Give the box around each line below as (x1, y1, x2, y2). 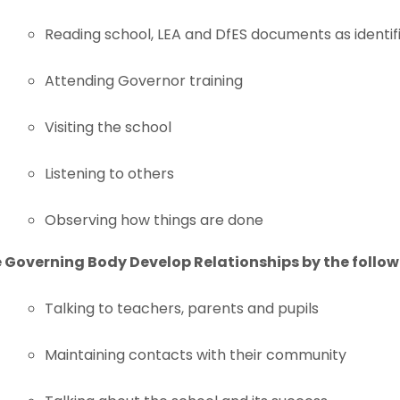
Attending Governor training (45, 71, 244, 91)
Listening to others (45, 163, 175, 184)
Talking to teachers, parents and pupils (45, 298, 320, 319)
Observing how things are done (45, 210, 264, 230)
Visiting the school (45, 117, 172, 137)
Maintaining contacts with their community (45, 345, 347, 365)
